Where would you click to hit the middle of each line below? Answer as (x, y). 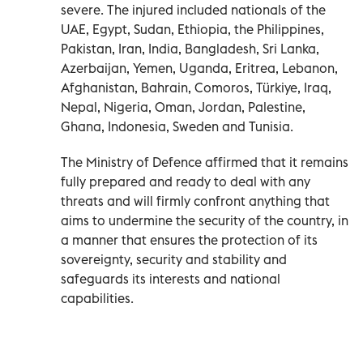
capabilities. (97, 298)
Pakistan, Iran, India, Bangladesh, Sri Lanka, (190, 48)
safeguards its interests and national (171, 278)
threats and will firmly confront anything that (195, 201)
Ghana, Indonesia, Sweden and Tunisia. (177, 126)
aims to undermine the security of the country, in (205, 220)
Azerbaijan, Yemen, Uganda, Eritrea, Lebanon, (199, 68)
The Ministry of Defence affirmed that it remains (205, 162)
